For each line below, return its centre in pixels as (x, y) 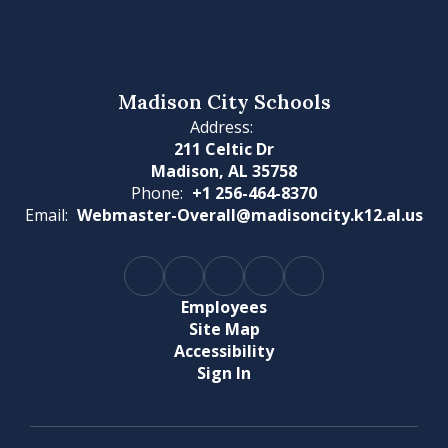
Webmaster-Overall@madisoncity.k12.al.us (250, 215)
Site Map (224, 329)
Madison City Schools (224, 101)
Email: (46, 215)
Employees (224, 307)
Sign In (224, 373)
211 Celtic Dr (224, 149)
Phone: (157, 193)
